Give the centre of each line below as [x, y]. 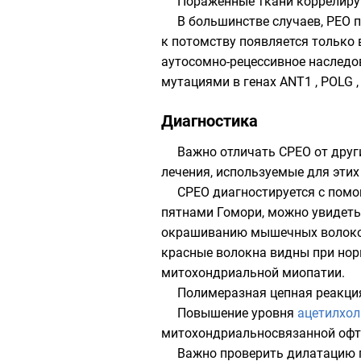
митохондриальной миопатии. [253, 273]
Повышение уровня [237, 313]
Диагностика [210, 121]
